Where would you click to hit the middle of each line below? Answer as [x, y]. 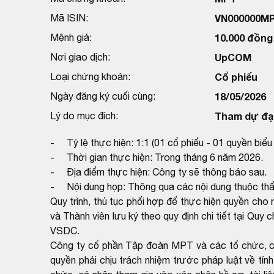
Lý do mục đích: [84, 115]
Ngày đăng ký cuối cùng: [103, 96]
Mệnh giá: [71, 37]
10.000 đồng [243, 37]
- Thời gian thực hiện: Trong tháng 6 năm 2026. [157, 157]
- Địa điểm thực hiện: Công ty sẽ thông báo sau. [158, 172]
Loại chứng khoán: [90, 76]
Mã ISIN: [69, 17]
